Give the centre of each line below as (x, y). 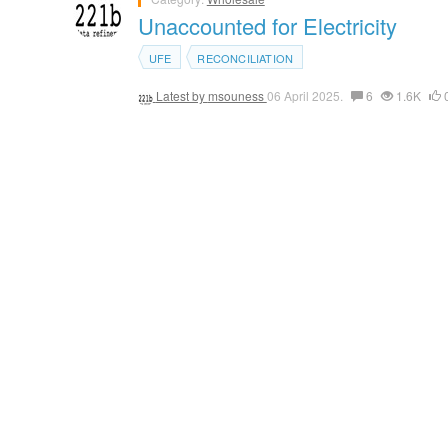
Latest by (181, 96)
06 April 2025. (306, 96)
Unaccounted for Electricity (267, 26)
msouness (237, 96)
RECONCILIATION (245, 58)
